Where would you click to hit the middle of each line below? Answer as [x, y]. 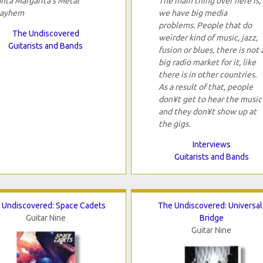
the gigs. [174, 124]
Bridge [211, 218]
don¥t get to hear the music [210, 100]
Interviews [211, 145]
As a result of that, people [205, 87]
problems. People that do [205, 26]
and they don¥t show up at [207, 112]
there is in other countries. [207, 75]
